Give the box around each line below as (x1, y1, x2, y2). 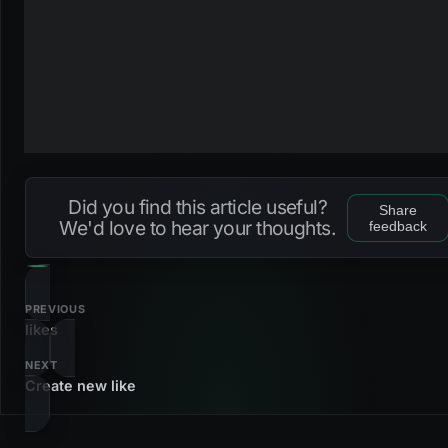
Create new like (25, 376, 136, 394)
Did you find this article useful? (68, 194, 328, 219)
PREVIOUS (25, 302, 86, 317)
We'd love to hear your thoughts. (59, 215, 336, 240)
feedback (368, 217, 427, 234)
